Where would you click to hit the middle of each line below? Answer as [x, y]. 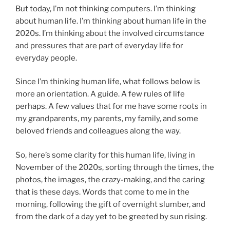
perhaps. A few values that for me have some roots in [111, 107]
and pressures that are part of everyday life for [99, 45]
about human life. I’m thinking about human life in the [111, 21]
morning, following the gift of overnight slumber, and [110, 204]
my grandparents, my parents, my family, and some [107, 119]
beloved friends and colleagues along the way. [98, 131]
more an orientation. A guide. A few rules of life [100, 94]
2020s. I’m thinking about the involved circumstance [110, 33]
